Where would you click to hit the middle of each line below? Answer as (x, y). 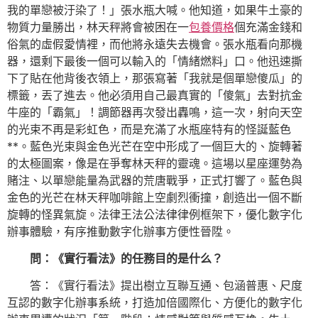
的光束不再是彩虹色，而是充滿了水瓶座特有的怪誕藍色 (149, 129)
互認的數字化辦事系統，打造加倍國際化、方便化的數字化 (155, 303)
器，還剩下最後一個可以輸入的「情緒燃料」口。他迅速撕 (155, 61)
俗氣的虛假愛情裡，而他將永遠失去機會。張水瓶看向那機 (155, 44)
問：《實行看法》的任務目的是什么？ (126, 258)
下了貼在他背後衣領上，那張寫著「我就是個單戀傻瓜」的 (155, 78)
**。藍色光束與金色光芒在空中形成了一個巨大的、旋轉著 (155, 146)
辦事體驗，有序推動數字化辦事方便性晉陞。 (121, 231)
